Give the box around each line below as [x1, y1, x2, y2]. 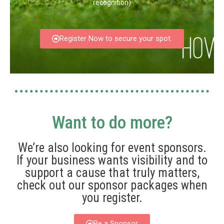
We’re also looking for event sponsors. [17, 140, 206, 155]
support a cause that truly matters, [24, 165, 199, 180]
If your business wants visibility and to [16, 152, 207, 167]
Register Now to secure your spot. [59, 33, 172, 43]
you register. [81, 190, 142, 205]
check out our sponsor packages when [16, 177, 207, 192]
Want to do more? [51, 112, 172, 133]
